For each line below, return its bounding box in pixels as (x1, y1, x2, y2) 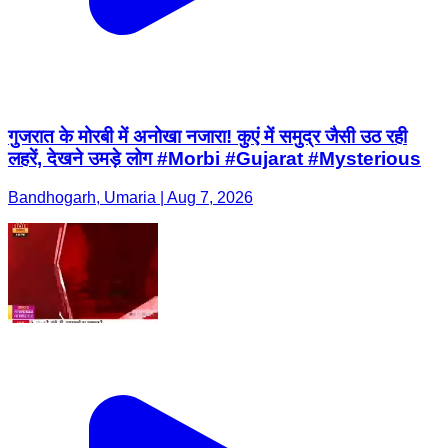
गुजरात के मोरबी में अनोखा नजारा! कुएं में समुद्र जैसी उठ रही (8, 126, 407, 148)
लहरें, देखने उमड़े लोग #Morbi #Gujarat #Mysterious (8, 148, 421, 170)
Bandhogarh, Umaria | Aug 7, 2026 (8, 188, 253, 206)
